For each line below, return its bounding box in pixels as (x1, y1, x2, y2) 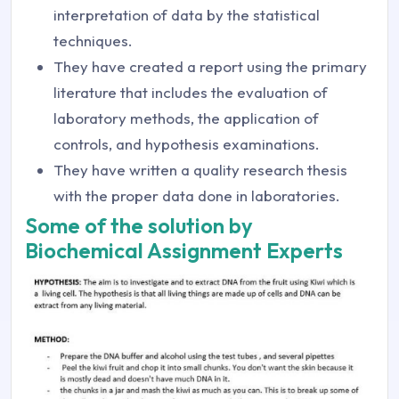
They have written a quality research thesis (53, 160, 347, 179)
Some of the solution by (25, 212, 253, 239)
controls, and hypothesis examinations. (53, 134, 320, 153)
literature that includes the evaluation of (53, 83, 328, 102)
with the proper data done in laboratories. (53, 186, 340, 205)
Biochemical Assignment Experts (25, 237, 343, 264)
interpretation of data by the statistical (53, 5, 320, 24)
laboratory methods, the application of (53, 109, 319, 127)
